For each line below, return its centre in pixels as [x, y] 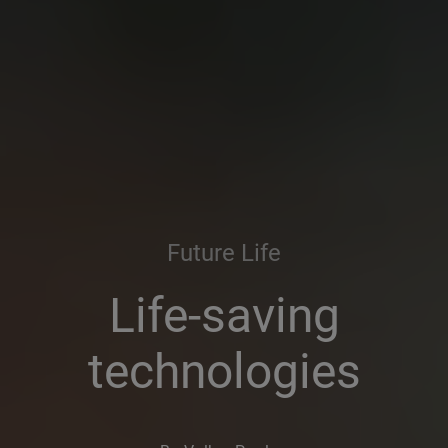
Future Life [224, 253]
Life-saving [224, 315]
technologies [224, 371]
